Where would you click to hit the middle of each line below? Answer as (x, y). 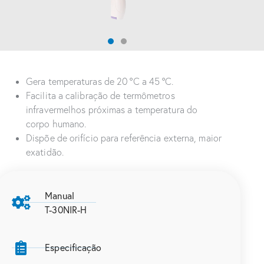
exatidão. (45, 152)
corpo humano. (56, 123)
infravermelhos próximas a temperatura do (112, 109)
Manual (60, 195)
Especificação (73, 247)
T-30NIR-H (66, 209)
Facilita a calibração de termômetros (100, 95)
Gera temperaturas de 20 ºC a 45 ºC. (100, 81)
